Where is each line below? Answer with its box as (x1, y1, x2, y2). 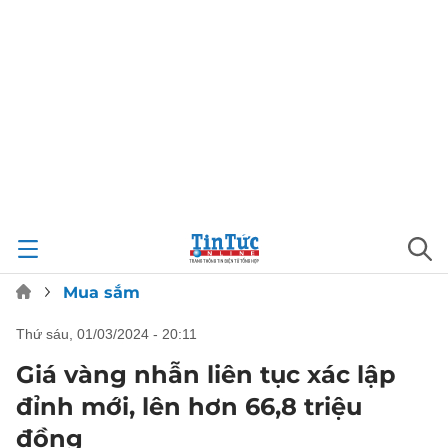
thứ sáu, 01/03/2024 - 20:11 (25, 326, 197, 342)
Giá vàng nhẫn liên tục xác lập (16, 360, 396, 389)
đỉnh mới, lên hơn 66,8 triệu (16, 392, 362, 421)
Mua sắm (63, 283, 140, 302)
